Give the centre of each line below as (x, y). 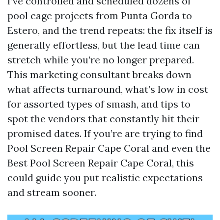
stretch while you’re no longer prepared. (101, 60)
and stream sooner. (52, 192)
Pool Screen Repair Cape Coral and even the (109, 148)
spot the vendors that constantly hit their (103, 119)
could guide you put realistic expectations (105, 178)
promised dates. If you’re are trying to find (105, 133)
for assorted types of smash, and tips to (99, 104)
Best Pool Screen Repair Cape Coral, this (101, 163)
